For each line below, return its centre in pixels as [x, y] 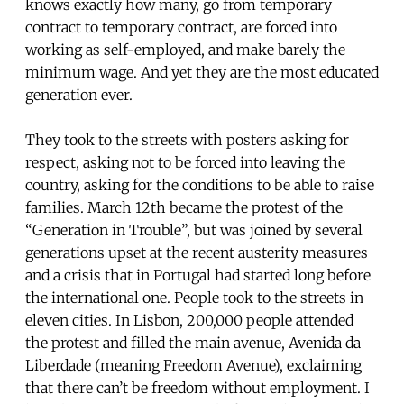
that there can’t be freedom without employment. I [197, 387]
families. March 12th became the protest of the [184, 207]
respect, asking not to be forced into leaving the [185, 162]
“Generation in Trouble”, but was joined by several [194, 230]
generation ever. [79, 94]
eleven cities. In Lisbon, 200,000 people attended [189, 320]
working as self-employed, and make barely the [185, 49]
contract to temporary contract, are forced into [181, 27]
